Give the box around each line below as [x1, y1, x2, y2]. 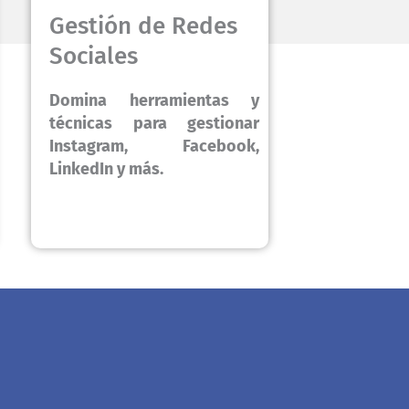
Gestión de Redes [49, 12, 237, 41]
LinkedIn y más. [49, 159, 163, 180]
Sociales [49, 42, 138, 71]
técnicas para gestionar [49, 113, 259, 134]
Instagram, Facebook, [49, 136, 259, 157]
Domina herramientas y [49, 90, 259, 111]
